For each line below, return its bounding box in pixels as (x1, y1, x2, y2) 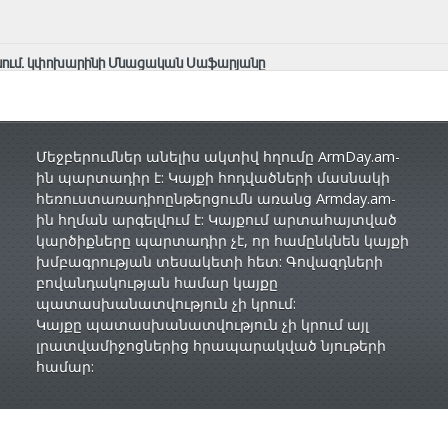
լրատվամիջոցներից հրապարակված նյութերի (35, 336, 386, 356)
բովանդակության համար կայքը (35, 273, 278, 293)
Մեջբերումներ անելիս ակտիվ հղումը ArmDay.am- (35, 147, 400, 167)
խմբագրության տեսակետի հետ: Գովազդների (35, 252, 383, 272)
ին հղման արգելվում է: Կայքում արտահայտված (35, 210, 397, 230)
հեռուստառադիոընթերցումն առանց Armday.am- (35, 189, 396, 209)
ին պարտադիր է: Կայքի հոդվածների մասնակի (35, 168, 390, 188)
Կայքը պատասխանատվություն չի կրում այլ (35, 315, 369, 335)
